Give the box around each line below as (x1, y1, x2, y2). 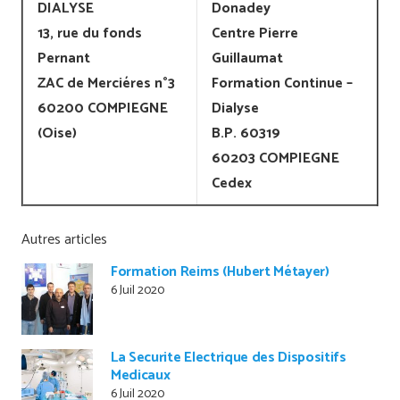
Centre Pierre (212, 21, 298, 46)
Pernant (37, 46, 90, 71)
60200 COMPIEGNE (37, 96, 168, 121)
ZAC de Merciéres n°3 (37, 71, 175, 96)
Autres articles (21, 227, 107, 252)
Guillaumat (212, 46, 283, 71)
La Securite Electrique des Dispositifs (111, 346, 346, 371)
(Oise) (37, 121, 77, 146)
